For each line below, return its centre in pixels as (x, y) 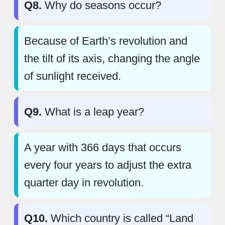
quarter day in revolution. (84, 182)
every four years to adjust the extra (108, 165)
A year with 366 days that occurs (103, 147)
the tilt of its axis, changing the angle (112, 58)
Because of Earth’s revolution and (106, 41)
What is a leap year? (93, 111)
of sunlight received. (73, 76)
